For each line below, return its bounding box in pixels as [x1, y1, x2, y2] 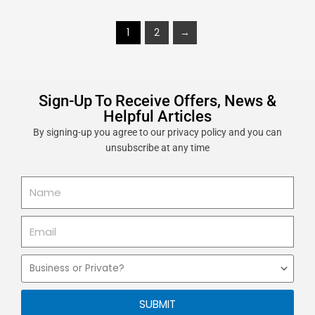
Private [20, 287, 51, 299]
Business [20, 256, 60, 268]
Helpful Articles [103, 108, 212, 126]
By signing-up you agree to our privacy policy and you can [33, 127, 282, 139]
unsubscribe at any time [105, 142, 210, 154]
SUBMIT [139, 296, 176, 311]
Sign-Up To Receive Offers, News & [39, 92, 276, 110]
